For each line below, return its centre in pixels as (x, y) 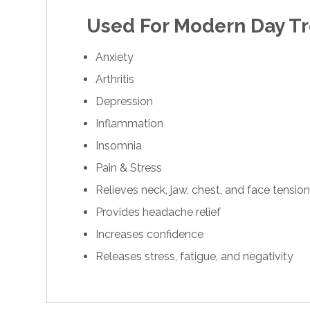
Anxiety (115, 57)
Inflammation (130, 124)
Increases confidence (150, 235)
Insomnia (119, 146)
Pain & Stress (129, 168)
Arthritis (115, 80)
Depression (125, 102)
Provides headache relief (158, 212)
